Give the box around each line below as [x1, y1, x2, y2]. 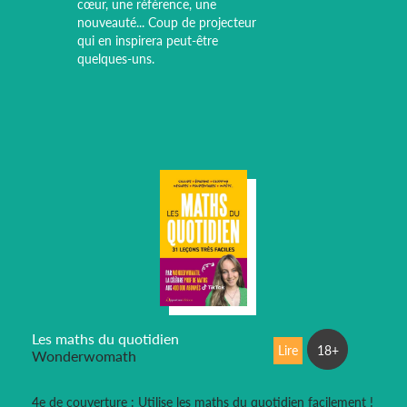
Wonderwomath [32, 346, 136, 364]
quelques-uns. [76, 50, 154, 66]
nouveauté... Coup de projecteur [76, 14, 256, 30]
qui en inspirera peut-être [76, 32, 218, 48]
